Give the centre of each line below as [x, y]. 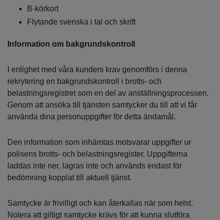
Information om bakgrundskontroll [71, 44]
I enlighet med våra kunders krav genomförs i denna [97, 70]
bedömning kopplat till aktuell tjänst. [69, 178]
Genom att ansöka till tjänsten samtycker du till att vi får [102, 105]
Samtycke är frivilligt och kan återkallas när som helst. [100, 203]
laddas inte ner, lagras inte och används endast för [95, 166]
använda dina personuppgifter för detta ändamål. [92, 117]
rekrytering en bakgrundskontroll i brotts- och [84, 82]
